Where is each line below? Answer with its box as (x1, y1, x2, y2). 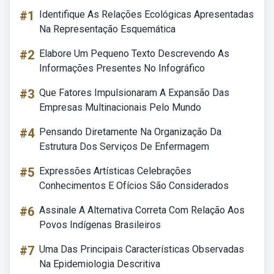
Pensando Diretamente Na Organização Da (39, 126, 221, 138)
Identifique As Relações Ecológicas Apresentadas (39, 9, 254, 20)
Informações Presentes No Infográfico (39, 62, 205, 74)
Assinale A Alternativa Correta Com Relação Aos (39, 204, 245, 216)
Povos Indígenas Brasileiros (39, 219, 161, 231)
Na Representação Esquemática (39, 23, 176, 35)
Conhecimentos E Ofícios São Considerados (39, 180, 229, 191)
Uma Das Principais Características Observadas (39, 243, 244, 255)
